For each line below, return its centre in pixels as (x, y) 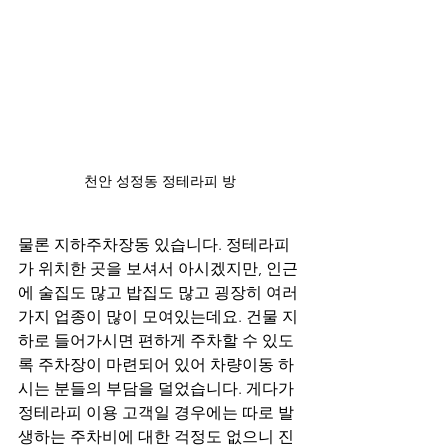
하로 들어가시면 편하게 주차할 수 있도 (156, 341)
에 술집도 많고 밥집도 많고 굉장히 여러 (158, 293)
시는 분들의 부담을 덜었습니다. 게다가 (158, 389)
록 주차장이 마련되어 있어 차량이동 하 (156, 365)
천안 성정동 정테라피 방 (160, 181)
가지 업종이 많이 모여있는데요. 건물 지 (158, 317)
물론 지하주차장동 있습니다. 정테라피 (154, 245)
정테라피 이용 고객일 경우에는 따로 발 (156, 413)
